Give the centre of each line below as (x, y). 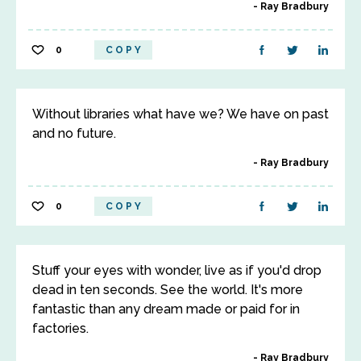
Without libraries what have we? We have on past (180, 114)
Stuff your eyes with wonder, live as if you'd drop (177, 270)
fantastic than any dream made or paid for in (166, 309)
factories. (60, 328)
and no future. (74, 133)
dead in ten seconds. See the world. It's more (168, 290)
